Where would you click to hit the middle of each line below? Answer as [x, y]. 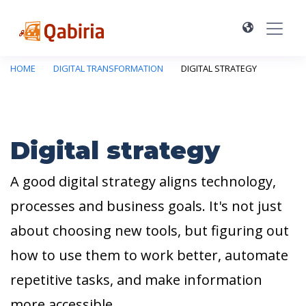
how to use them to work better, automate [149, 255]
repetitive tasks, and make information [136, 280]
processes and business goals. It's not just [146, 206]
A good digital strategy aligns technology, [143, 181]
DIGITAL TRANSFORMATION [108, 68]
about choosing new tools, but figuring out [150, 231]
